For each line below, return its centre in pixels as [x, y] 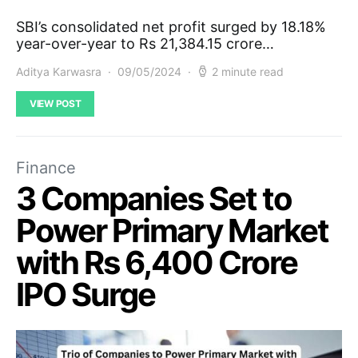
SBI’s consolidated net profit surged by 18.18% [171, 26]
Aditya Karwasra [59, 71]
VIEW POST [56, 103]
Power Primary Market [172, 230]
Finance [46, 167]
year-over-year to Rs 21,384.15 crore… [145, 43]
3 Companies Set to [154, 198]
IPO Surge [86, 294]
